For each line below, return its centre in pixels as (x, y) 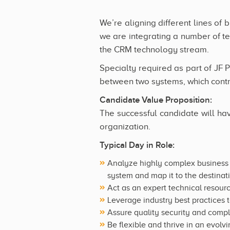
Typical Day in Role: (137, 145)
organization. (125, 126)
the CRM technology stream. (154, 49)
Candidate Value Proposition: (156, 100)
